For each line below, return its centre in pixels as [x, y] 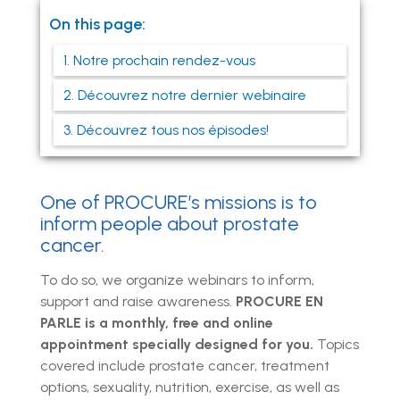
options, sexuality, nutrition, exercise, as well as [190, 387]
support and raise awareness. [138, 301]
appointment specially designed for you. [177, 344]
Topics [336, 344]
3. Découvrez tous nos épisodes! [166, 129]
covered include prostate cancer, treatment [185, 365]
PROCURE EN [279, 301]
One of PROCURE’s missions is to [179, 202]
